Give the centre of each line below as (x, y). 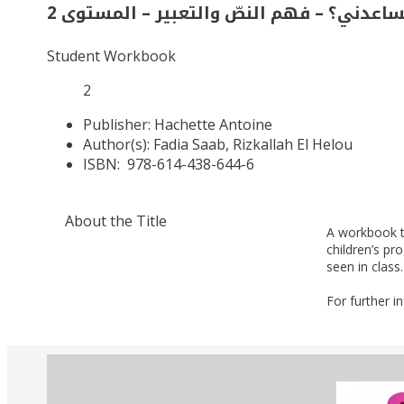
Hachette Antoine (213, 125)
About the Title (116, 221)
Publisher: (117, 125)
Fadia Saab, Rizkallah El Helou (253, 145)
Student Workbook (111, 56)
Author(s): (116, 145)
